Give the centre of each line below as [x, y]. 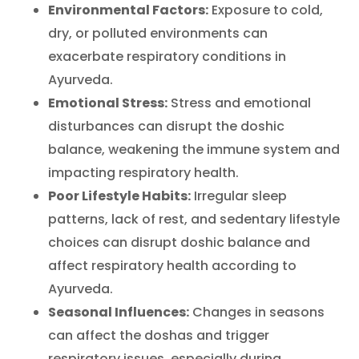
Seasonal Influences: [119, 312]
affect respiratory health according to [172, 265]
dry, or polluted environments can [158, 33]
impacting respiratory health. [143, 172]
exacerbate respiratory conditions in [167, 56]
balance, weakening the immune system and [194, 149]
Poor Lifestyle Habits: [119, 196]
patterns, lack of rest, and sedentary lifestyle [194, 219]
